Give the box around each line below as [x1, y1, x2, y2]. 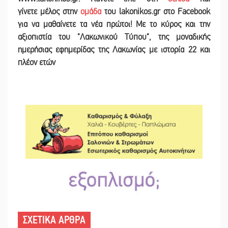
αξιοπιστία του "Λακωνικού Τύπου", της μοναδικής [18, 32, 210, 42]
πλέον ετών [18, 57, 55, 68]
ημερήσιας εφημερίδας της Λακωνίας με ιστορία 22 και [18, 44, 210, 55]
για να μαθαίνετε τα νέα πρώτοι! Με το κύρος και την [18, 19, 210, 30]
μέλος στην [40, 6, 80, 17]
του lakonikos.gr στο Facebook [101, 6, 210, 17]
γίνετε [18, 6, 40, 17]
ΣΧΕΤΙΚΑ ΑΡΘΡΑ [23, 213, 85, 226]
